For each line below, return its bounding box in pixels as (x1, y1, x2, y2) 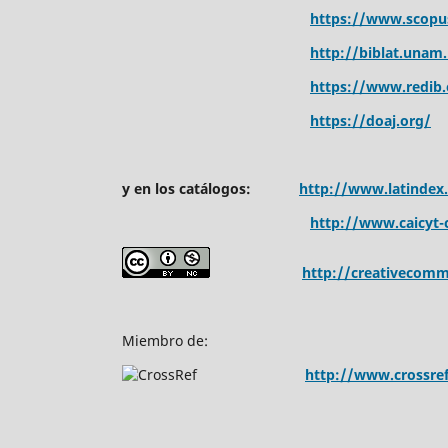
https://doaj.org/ (310, 110, 431, 130)
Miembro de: (122, 330, 208, 350)
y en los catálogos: (122, 178, 299, 198)
